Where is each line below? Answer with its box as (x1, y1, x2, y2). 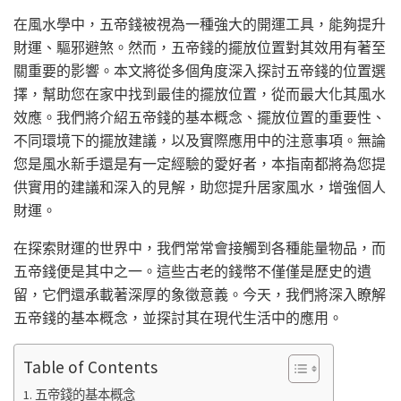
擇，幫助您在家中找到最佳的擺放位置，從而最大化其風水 (13, 85, 386, 104)
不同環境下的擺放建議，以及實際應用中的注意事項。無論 (13, 132, 386, 150)
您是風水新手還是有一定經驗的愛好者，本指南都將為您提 (13, 155, 386, 174)
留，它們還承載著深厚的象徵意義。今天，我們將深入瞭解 (13, 286, 386, 304)
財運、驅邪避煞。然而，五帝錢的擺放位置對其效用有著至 (13, 38, 386, 57)
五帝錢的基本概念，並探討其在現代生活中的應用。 (13, 309, 343, 328)
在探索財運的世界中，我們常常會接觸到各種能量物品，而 (13, 239, 386, 258)
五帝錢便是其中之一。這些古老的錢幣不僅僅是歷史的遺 (13, 262, 371, 281)
